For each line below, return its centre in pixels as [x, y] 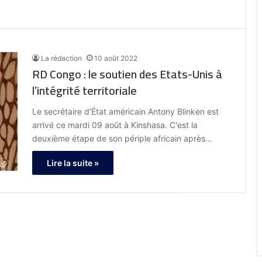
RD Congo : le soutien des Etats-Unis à [127, 74]
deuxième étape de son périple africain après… [122, 139]
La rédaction [61, 58]
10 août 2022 [116, 58]
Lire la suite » [73, 163]
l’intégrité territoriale [85, 91]
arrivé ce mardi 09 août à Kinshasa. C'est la [115, 125]
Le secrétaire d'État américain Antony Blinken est [125, 112]
